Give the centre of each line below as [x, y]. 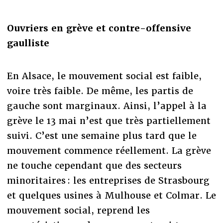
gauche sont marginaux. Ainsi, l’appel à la [107, 106]
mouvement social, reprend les [78, 211]
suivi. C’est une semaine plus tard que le [102, 136]
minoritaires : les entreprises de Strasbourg [108, 181]
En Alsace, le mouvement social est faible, [104, 76]
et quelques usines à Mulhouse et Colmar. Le [111, 196]
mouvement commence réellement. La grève [109, 151]
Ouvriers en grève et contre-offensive [99, 28]
